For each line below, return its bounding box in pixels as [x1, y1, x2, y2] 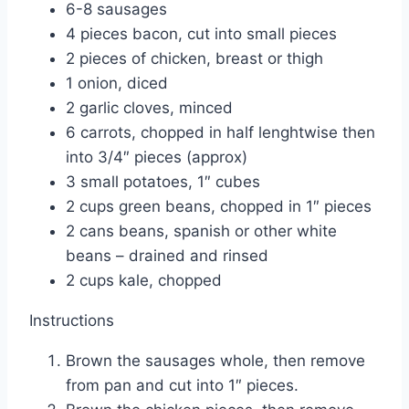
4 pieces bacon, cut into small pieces [66, 25, 337, 44]
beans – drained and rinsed [66, 246, 268, 266]
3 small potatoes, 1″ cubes [66, 173, 260, 192]
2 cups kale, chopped [66, 271, 222, 290]
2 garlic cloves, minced [66, 99, 233, 118]
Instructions [29, 311, 114, 330]
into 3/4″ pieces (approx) [66, 148, 247, 167]
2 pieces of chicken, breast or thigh [66, 49, 323, 68]
